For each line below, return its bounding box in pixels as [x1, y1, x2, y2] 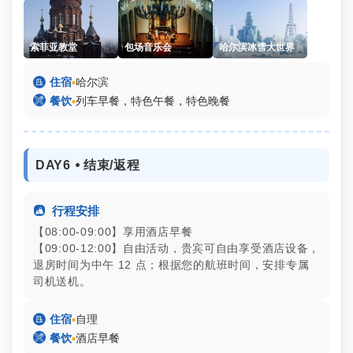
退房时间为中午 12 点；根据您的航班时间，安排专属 [33, 258, 310, 271]
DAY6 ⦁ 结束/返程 [35, 158, 140, 172]
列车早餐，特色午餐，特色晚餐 [76, 95, 230, 107]
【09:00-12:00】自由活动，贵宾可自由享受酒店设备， [33, 242, 320, 255]
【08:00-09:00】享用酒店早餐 [33, 225, 193, 238]
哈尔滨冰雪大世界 [219, 42, 295, 53]
